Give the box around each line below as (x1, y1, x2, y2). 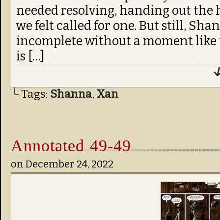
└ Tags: (11, 87, 50, 101)
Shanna (50, 87, 92, 101)
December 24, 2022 (26, 158, 113, 170)
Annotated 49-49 (11, 136, 131, 155)
